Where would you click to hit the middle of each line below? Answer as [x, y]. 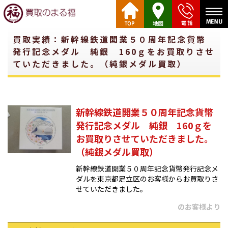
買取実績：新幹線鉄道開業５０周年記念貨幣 [109, 39]
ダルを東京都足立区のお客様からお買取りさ [147, 179]
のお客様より [199, 207]
